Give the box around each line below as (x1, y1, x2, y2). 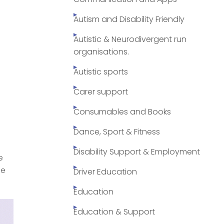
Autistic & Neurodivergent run (73, 33, 186, 45)
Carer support (73, 86, 128, 98)
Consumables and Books (73, 106, 171, 118)
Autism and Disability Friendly (73, 13, 184, 25)
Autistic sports (73, 66, 128, 78)
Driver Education (73, 166, 137, 178)
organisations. (73, 46, 129, 58)
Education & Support (73, 206, 155, 218)
